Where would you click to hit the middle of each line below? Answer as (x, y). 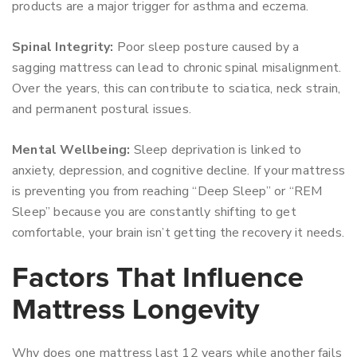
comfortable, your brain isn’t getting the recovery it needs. (178, 233)
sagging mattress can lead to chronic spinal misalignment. (177, 68)
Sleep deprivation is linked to (216, 150)
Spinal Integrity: (63, 47)
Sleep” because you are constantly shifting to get (154, 212)
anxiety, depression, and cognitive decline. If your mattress (179, 171)
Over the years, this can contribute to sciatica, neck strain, (177, 88)
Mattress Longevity (135, 311)
